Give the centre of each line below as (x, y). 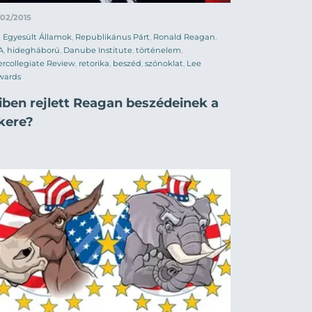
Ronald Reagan (184, 37)
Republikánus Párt (112, 37)
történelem (158, 50)
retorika (94, 63)
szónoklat (164, 63)
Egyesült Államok (37, 37)
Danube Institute (98, 50)
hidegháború (33, 50)
